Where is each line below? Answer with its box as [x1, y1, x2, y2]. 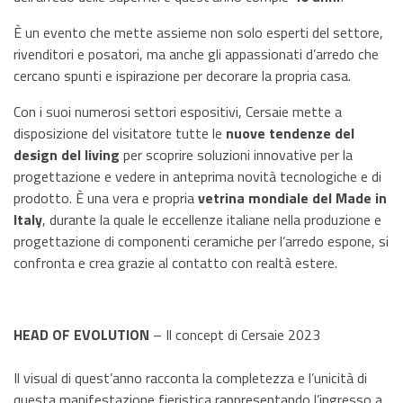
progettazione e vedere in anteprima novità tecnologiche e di [13, 166, 381, 187]
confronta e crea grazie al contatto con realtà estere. [13, 252, 337, 273]
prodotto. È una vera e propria [13, 187, 198, 209]
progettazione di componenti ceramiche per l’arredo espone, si [13, 230, 389, 252]
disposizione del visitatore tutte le [13, 122, 226, 144]
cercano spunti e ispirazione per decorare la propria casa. [13, 65, 351, 86]
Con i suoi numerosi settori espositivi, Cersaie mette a [13, 101, 342, 122]
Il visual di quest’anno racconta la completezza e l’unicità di [13, 367, 367, 389]
